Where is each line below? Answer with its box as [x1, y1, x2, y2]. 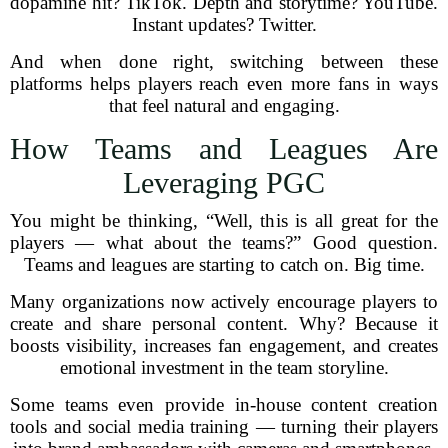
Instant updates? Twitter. [131, 14, 317, 35]
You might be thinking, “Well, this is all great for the [10, 210, 438, 231]
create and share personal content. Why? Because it [10, 313, 438, 334]
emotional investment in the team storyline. [59, 357, 389, 378]
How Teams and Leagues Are [10, 132, 438, 165]
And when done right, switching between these [10, 51, 438, 72]
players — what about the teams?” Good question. [10, 232, 438, 253]
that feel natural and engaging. [108, 95, 340, 116]
